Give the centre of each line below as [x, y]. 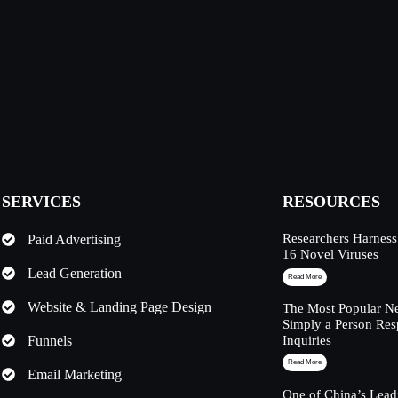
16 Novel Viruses [331, 255]
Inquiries [307, 340]
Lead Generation [74, 273]
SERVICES [42, 201]
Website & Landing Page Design [119, 306]
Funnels [49, 340]
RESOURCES [332, 201]
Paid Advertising [74, 239]
